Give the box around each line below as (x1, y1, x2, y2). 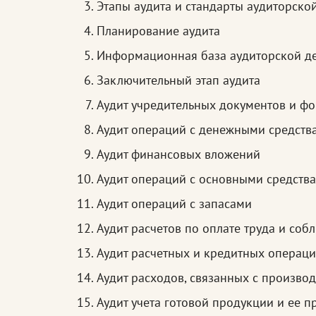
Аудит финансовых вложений (97, 146, 260, 163)
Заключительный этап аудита (97, 72, 260, 89)
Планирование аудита (97, 23, 220, 39)
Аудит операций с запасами (97, 195, 252, 212)
